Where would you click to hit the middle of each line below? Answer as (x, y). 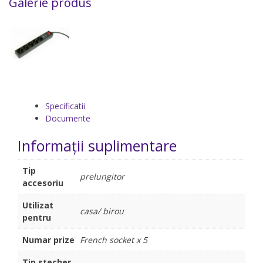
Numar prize (48, 240)
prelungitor (102, 176)
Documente (68, 118)
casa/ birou (102, 211)
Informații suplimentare (97, 145)
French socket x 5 (114, 240)
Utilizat (38, 205)
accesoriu (43, 183)
